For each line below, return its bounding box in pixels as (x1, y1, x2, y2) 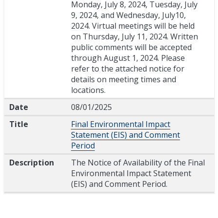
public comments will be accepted (71, 42, 192, 53)
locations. (71, 85, 106, 96)
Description (9, 157, 54, 168)
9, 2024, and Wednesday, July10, (71, 10, 186, 21)
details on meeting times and (71, 74, 176, 85)
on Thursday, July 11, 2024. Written (71, 31, 198, 42)
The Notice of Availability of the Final (71, 157, 205, 168)
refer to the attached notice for (71, 63, 184, 74)
